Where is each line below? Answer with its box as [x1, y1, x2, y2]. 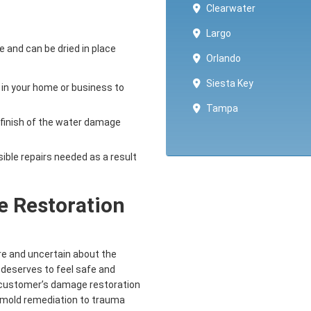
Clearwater [206, 3, 255, 14]
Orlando [206, 53, 241, 64]
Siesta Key [206, 78, 253, 89]
